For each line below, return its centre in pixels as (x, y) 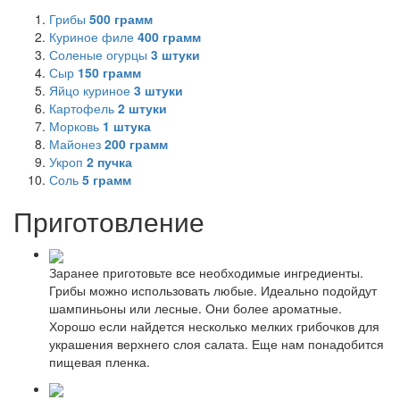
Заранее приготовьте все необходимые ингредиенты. (206, 272)
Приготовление (109, 221)
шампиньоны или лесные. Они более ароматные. (196, 308)
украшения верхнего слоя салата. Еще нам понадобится (217, 343)
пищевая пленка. (100, 361)
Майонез (77, 144)
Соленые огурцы (100, 55)
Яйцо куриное (92, 91)
